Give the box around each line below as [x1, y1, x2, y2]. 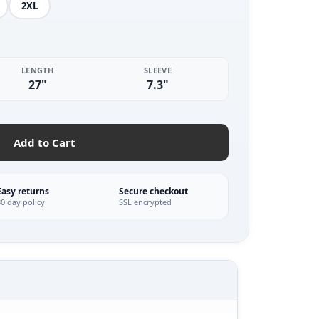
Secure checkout [118, 185, 188, 197]
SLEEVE [144, 65, 172, 75]
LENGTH [21, 65, 53, 75]
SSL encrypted [118, 197, 172, 207]
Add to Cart [14, 135, 75, 150]
